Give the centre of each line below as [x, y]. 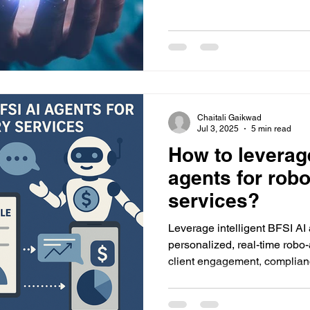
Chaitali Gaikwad [229, 117]
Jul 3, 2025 [218, 129]
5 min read [271, 129]
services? [214, 200]
